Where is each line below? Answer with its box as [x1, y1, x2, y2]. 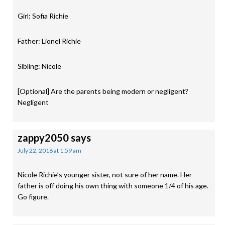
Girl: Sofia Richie [18, 12, 68, 20]
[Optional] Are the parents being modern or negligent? [18, 87, 188, 95]
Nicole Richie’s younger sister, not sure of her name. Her [18, 170, 192, 179]
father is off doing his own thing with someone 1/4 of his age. [18, 181, 208, 190]
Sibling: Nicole [18, 62, 61, 70]
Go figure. [18, 192, 49, 201]
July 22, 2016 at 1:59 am [18, 147, 81, 154]
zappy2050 [18, 132, 69, 144]
